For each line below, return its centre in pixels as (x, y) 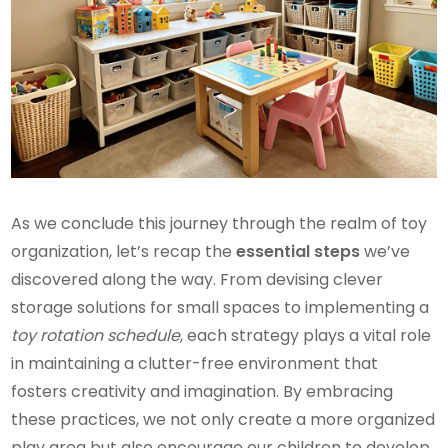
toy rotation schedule (96, 335)
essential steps (298, 251)
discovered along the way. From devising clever (197, 279)
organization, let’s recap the (124, 251)
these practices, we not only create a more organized (223, 419)
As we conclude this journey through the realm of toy (219, 223)
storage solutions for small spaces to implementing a (220, 307)
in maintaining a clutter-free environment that (195, 363)
